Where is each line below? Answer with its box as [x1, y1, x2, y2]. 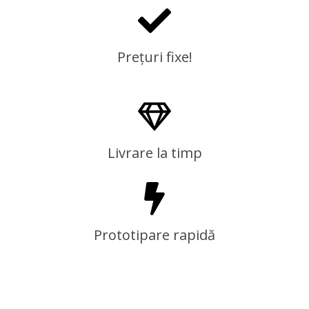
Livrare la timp [107, 143, 202, 163]
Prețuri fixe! [117, 48, 192, 67]
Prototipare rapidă [94, 226, 215, 245]
